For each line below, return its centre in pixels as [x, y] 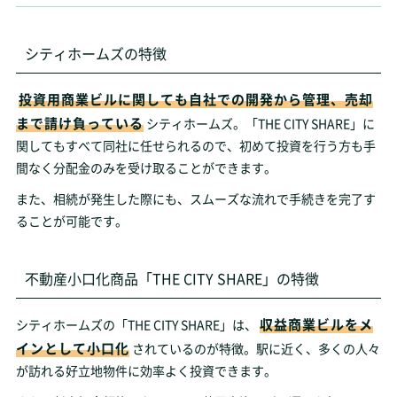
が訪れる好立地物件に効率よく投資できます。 [146, 370]
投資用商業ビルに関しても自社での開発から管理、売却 [195, 99]
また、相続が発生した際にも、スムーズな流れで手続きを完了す [195, 198]
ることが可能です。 [71, 221]
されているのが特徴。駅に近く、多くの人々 [256, 348]
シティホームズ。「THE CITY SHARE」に [260, 123]
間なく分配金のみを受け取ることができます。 [146, 167]
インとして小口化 [72, 348]
